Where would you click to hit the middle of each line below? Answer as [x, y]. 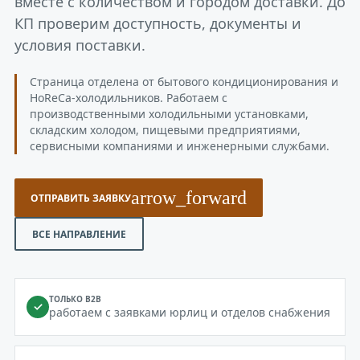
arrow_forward [189, 198]
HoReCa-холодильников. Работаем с [129, 98]
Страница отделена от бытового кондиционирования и [184, 82]
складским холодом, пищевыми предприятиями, [165, 130]
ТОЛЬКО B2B [75, 299]
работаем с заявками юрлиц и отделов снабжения [190, 312]
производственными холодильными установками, [169, 114]
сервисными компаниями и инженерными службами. [180, 146]
